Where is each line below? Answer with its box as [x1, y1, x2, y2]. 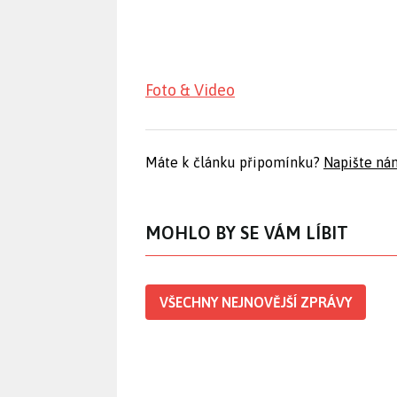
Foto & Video [145, 81, 235, 100]
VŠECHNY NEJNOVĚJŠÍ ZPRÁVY [160, 294, 352, 311]
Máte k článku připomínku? [145, 154, 323, 171]
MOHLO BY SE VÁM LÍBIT [145, 222, 348, 244]
